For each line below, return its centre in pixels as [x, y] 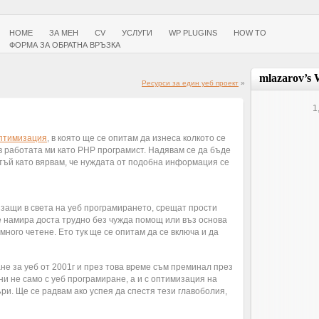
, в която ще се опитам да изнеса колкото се [136, 138]
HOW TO [250, 33]
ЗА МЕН [64, 33]
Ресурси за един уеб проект [190, 83]
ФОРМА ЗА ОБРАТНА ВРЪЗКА [65, 45]
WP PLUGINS [193, 33]
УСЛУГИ [137, 33]
